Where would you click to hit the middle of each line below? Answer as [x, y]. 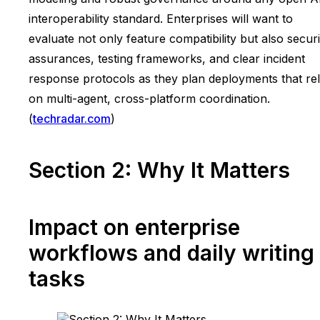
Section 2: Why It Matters [159, 170]
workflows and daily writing [171, 253]
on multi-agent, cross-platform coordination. [149, 99]
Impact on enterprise [134, 227]
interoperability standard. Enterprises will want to [161, 19]
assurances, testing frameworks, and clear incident [167, 59]
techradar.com [72, 119]
